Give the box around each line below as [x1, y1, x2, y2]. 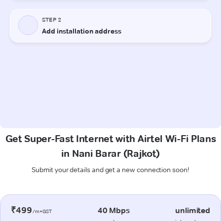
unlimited [175, 205, 210, 215]
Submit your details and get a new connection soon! [32, 165, 189, 174]
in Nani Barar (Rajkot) [61, 147, 160, 159]
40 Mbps [97, 205, 130, 215]
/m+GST [32, 208, 52, 215]
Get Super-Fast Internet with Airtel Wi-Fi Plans [5, 132, 216, 145]
